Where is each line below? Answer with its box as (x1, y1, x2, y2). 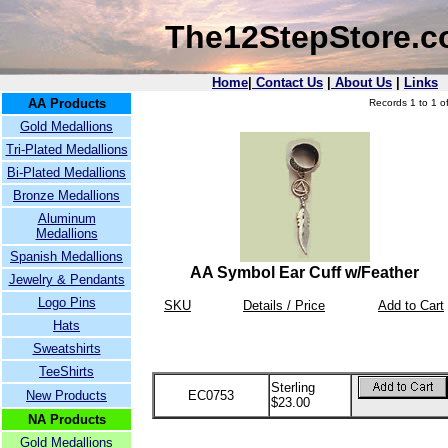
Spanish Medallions (10, 249, 123, 264)
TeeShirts (39, 364, 94, 379)
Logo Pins (37, 295, 96, 310)
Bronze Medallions (13, 188, 120, 203)
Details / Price (243, 298, 325, 313)
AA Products (27, 96, 106, 111)
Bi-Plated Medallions (7, 165, 126, 180)
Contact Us (252, 75, 323, 90)
